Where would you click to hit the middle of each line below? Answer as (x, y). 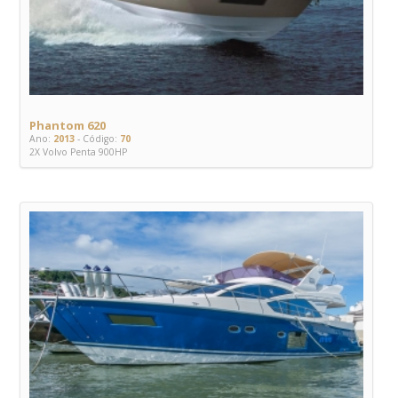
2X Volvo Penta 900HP (78, 151)
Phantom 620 (68, 125)
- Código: (96, 138)
